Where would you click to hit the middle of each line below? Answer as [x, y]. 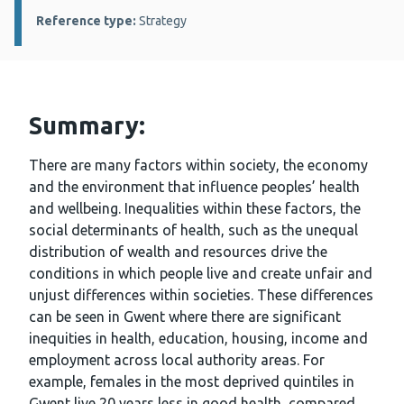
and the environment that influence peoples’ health [194, 187]
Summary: [87, 126]
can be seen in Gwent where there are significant [185, 317]
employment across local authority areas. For [177, 360]
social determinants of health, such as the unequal [193, 230]
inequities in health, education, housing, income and [198, 339]
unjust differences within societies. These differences [201, 295]
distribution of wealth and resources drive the [178, 252]
